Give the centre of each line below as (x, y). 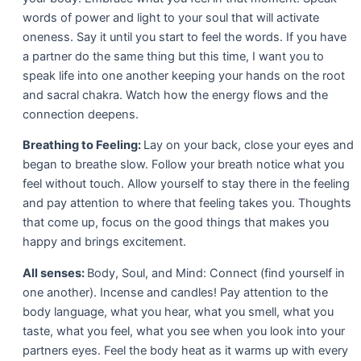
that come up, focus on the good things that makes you (176, 223)
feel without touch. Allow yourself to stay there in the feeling (186, 184)
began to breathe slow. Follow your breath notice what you (183, 165)
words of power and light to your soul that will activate (171, 17)
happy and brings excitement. (104, 242)
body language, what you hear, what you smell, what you (178, 311)
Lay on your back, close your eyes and (249, 145)
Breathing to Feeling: (82, 145)
